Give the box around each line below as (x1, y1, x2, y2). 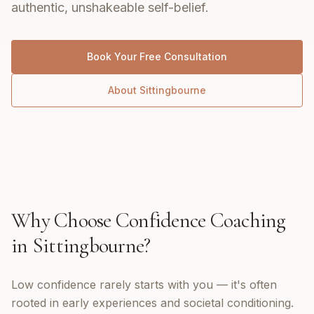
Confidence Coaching (115, 207, 286, 233)
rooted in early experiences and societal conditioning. (11, 296, 294, 310)
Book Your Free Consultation (87, 50, 227, 62)
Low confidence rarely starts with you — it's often (11, 278, 277, 292)
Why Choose (11, 207, 116, 233)
